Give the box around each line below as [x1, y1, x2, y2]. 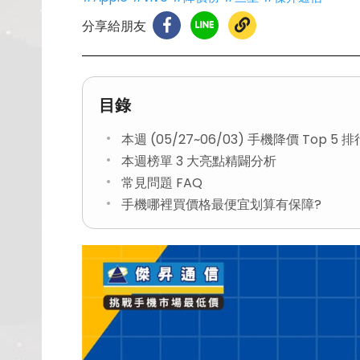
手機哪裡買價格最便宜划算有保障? [121, 195, 321, 214]
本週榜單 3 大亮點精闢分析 [121, 152, 276, 170]
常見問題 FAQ [121, 174, 202, 192]
